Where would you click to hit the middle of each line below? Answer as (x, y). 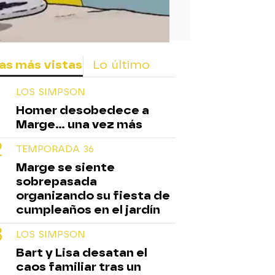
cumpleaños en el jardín (88, 209)
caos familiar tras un (79, 266)
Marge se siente (65, 167)
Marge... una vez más (79, 124)
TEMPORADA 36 (55, 149)
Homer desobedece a (83, 110)
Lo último (121, 64)
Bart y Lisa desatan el (82, 252)
